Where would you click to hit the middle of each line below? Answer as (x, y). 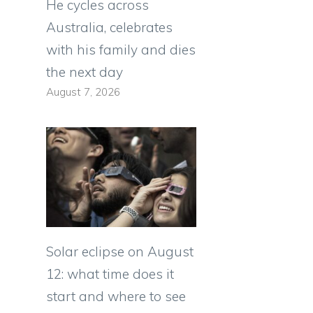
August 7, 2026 (83, 92)
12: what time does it (110, 274)
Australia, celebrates (109, 28)
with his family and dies (121, 50)
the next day (85, 72)
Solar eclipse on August (120, 252)
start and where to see (116, 297)
